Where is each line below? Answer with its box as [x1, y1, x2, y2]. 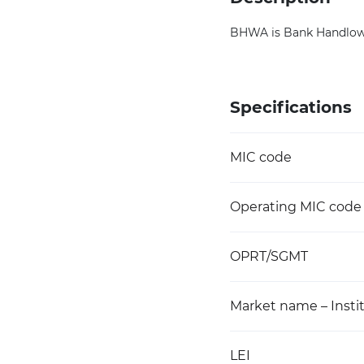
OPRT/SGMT [230, 249, 308, 264]
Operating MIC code [230, 199, 362, 214]
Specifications [230, 97, 352, 117]
